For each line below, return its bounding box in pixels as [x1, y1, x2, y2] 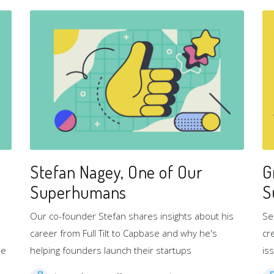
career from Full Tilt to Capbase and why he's [30, 226, 217, 239]
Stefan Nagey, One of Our [30, 160, 202, 183]
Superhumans [30, 180, 127, 203]
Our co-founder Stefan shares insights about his [30, 209, 234, 222]
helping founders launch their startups [30, 243, 191, 256]
